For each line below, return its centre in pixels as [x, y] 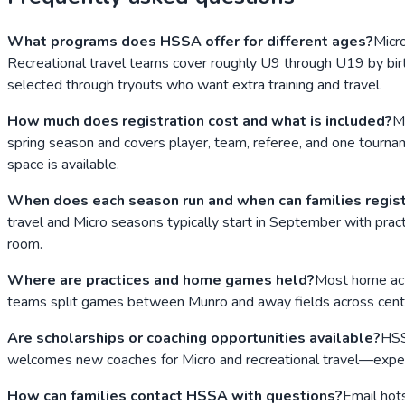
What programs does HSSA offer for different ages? [190, 42]
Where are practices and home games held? [161, 281]
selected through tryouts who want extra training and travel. [195, 85]
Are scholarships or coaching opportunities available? [194, 339]
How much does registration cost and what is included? [200, 122]
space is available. [63, 165]
